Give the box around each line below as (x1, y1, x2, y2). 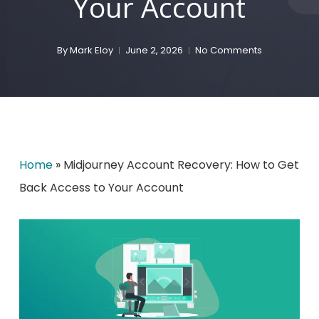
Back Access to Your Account (19, 179, 184, 196)
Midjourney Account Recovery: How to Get (63, 157, 299, 173)
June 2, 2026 (125, 43, 183, 57)
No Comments (194, 43, 262, 57)
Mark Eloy (69, 43, 113, 57)
